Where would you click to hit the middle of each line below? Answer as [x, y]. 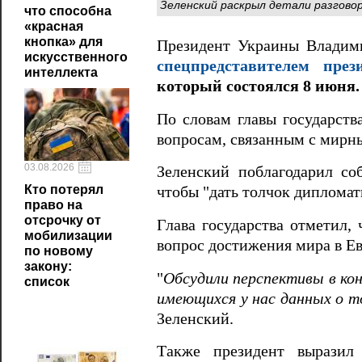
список [47, 282]
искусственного [76, 57]
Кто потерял [64, 189]
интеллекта [61, 72]
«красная [54, 26]
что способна [68, 11]
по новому [59, 251]
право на [53, 205]
